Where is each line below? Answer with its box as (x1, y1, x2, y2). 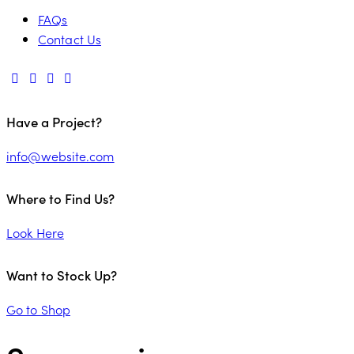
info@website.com (6, 146, 115, 164)
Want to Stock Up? (6, 265, 117, 285)
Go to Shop (6, 299, 70, 318)
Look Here (6, 223, 64, 241)
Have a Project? (6, 112, 102, 132)
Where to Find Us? (6, 189, 115, 209)
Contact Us (38, 30, 101, 48)
